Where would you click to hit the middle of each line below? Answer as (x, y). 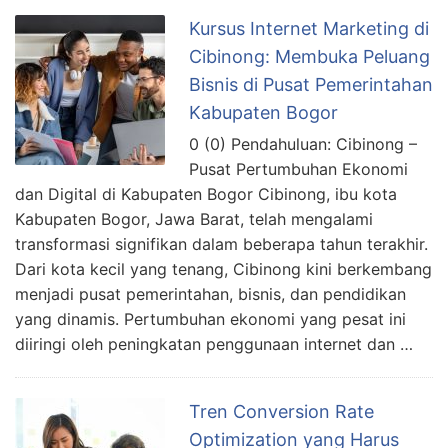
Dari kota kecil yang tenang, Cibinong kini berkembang (223, 268)
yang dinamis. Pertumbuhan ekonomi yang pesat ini (210, 318)
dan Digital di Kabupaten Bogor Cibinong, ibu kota (206, 193)
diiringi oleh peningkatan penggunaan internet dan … (214, 343)
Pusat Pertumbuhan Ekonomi (298, 168)
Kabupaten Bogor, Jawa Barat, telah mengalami (194, 218)
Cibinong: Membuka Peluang (309, 56)
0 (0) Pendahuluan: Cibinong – (303, 143)
